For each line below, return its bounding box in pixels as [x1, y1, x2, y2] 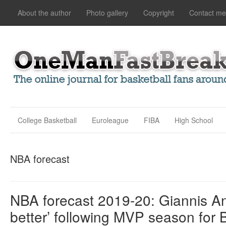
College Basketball [18, 115, 77, 125]
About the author [18, 8, 71, 18]
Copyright [143, 8, 174, 18]
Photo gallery [86, 8, 128, 18]
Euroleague [92, 115, 129, 125]
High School [175, 115, 213, 125]
